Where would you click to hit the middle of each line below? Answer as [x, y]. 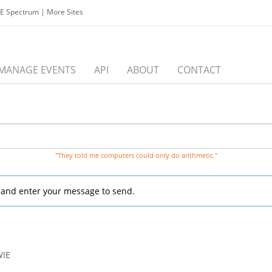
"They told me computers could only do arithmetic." [136, 155]
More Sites [65, 12]
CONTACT [199, 70]
